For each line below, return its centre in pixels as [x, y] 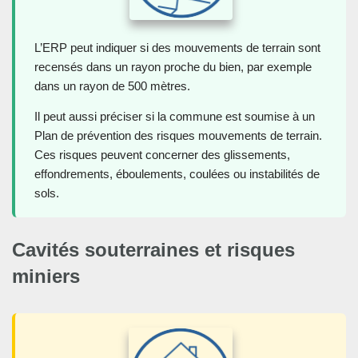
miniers [46, 276]
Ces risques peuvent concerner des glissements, [162, 154]
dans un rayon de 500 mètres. [112, 86]
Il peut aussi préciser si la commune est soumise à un [175, 116]
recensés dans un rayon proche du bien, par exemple [173, 66]
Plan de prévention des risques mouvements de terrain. [178, 135]
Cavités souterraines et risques [153, 249]
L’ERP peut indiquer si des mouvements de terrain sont [177, 47]
